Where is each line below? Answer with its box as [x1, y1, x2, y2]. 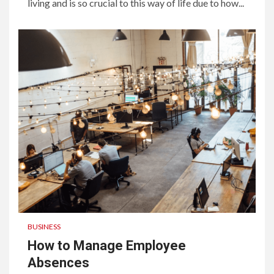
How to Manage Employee [28, 237, 186, 253]
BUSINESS [28, 221, 61, 231]
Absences [28, 254, 89, 270]
